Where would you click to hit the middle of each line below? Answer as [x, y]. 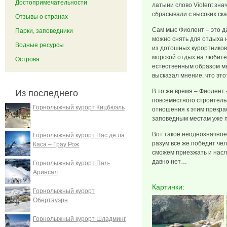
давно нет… [169, 162]
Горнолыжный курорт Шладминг [79, 219]
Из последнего [47, 93]
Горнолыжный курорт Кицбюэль [79, 107]
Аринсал [45, 172]
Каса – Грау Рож [56, 144]
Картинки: [169, 187]
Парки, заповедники [44, 31]
